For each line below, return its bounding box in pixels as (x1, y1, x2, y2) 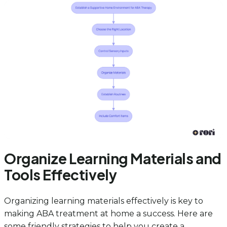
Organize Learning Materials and (4, 149, 221, 168)
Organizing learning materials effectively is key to (4, 196, 203, 206)
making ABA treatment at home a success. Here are (4, 209, 213, 219)
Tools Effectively (4, 166, 117, 184)
